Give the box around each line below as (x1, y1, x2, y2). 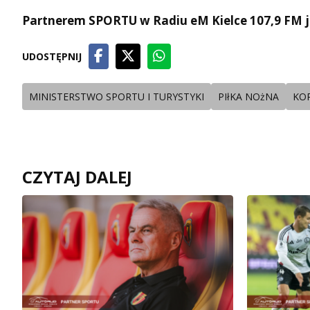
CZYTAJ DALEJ (22, 165, 132, 188)
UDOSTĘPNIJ (22, 49, 82, 63)
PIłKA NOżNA (218, 89, 279, 103)
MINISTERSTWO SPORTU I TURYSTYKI (29, 89, 204, 103)
